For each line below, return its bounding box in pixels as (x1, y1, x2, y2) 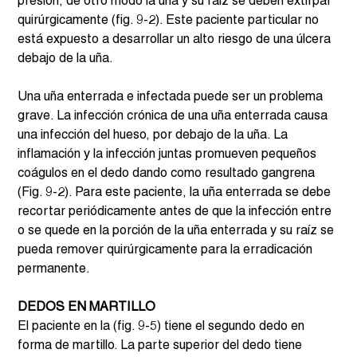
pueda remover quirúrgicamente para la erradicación (18, 245, 316, 257)
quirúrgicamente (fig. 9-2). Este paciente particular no (18, 15, 323, 27)
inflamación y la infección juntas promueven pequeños (18, 149, 320, 161)
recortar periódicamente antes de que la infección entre (18, 206, 335, 218)
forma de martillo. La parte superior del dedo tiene (18, 340, 306, 352)
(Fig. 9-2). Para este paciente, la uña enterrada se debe (18, 187, 335, 199)
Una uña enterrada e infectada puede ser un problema (18, 92, 327, 104)
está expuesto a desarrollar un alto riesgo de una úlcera (18, 34, 335, 46)
